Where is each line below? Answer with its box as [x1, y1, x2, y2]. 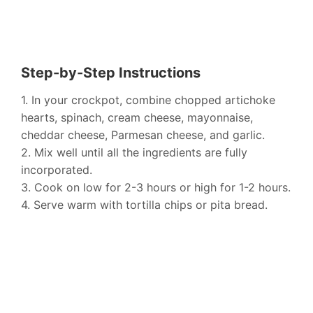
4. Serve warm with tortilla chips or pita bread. [21, 198, 268, 212]
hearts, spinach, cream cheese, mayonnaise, [21, 110, 253, 125]
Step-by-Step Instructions [21, 64, 201, 82]
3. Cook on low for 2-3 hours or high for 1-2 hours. [21, 180, 291, 195]
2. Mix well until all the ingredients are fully [21, 145, 247, 160]
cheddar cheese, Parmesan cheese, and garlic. [21, 128, 265, 143]
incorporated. [21, 163, 92, 177]
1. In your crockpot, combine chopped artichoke [21, 93, 275, 108]
